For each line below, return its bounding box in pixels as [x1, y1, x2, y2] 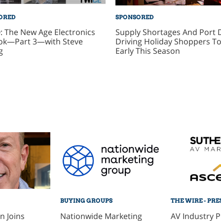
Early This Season [115, 45, 180, 57]
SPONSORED [115, 13, 154, 21]
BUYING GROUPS [60, 197, 112, 205]
